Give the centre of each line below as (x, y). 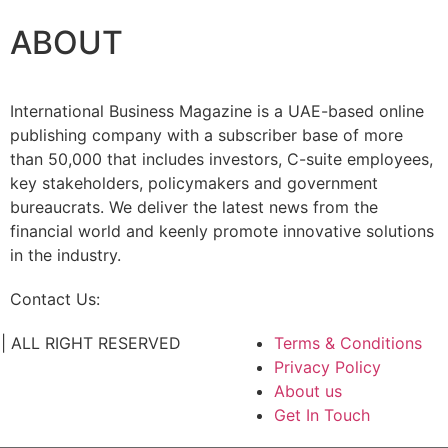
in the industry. (65, 255)
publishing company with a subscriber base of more (206, 135)
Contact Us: (57, 299)
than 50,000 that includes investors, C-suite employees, (221, 159)
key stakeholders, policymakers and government (193, 183)
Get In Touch (322, 415)
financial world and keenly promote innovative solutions (221, 231)
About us (308, 391)
